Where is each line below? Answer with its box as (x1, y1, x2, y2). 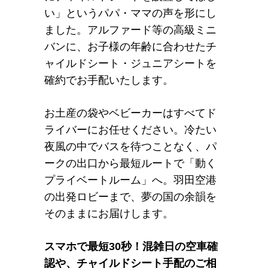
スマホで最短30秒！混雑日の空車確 (44, 240, 218, 252)
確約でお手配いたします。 (44, 74, 173, 86)
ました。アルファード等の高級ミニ (44, 23, 217, 36)
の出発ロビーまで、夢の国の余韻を (44, 190, 217, 203)
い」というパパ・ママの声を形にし (44, 7, 217, 19)
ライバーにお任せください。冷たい (44, 123, 217, 136)
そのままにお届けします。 (44, 207, 173, 220)
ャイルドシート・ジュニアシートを (44, 57, 217, 69)
